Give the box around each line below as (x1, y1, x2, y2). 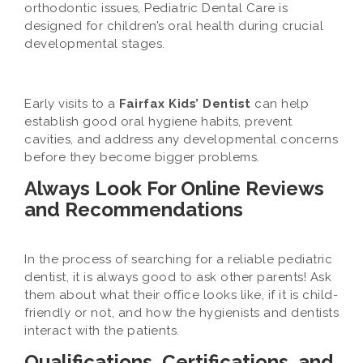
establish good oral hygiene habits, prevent (24, 114, 293, 129)
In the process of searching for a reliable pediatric (24, 252, 332, 267)
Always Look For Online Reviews (24, 177, 324, 200)
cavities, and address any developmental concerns (24, 132, 338, 147)
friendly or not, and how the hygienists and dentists (24, 305, 339, 320)
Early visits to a (24, 96, 119, 111)
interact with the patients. (24, 323, 183, 338)
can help (254, 96, 309, 111)
